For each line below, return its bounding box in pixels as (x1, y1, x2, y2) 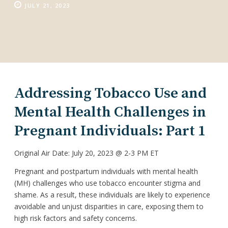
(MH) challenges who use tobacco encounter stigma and (14, 178, 201, 188)
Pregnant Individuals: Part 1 (14, 121, 206, 140)
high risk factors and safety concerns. (14, 213, 137, 223)
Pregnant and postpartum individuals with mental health (14, 166, 198, 176)
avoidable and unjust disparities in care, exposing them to (14, 201, 204, 211)
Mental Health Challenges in (14, 102, 206, 122)
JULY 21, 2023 (24, 2, 70, 9)
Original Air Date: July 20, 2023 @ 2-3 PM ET (14, 148, 159, 158)
